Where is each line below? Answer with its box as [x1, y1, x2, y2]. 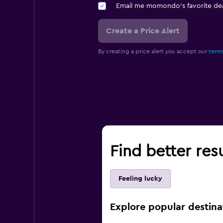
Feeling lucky [118, 175, 162, 183]
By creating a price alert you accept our [98, 48, 209, 55]
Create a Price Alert [106, 27, 180, 35]
